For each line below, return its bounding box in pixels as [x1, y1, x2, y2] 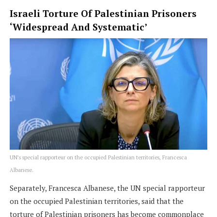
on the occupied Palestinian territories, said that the [10, 196, 184, 206]
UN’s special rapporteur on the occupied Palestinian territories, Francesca [10, 154, 187, 161]
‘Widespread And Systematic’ [10, 20, 147, 33]
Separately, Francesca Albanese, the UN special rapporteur [10, 183, 205, 193]
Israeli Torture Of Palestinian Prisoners [10, 7, 197, 19]
